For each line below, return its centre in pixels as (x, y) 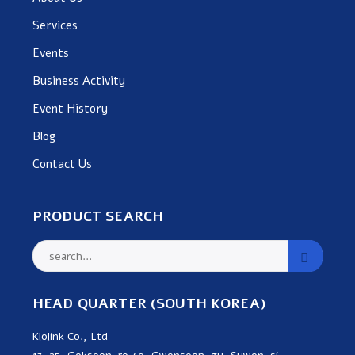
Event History (70, 109)
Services (55, 26)
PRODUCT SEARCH (98, 217)
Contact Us (62, 164)
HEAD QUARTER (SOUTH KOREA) (149, 304)
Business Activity (79, 81)
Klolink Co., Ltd (70, 337)
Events (51, 53)
